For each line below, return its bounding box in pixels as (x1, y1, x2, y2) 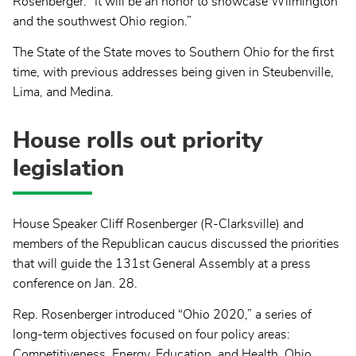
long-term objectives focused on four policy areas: (13, 327, 290, 341)
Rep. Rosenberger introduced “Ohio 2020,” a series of (13, 308, 311, 321)
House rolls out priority (13, 129, 262, 153)
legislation (13, 157, 124, 181)
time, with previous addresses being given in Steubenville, (13, 65, 334, 79)
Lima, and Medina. (13, 85, 114, 99)
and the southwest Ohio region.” (13, 14, 192, 28)
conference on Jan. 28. (13, 277, 137, 290)
